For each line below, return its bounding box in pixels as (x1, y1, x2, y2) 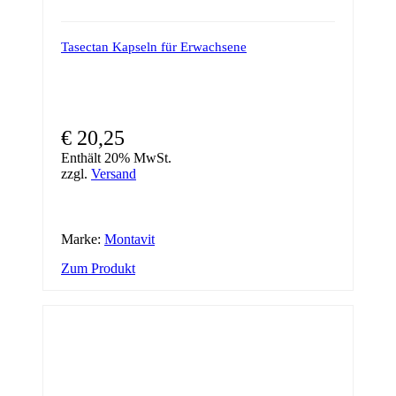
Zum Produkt (61, 261, 135, 277)
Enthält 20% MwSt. (61, 150, 171, 166)
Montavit (104, 232, 155, 247)
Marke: (61, 232, 104, 247)
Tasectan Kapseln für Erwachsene (61, 40, 247, 55)
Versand (91, 166, 136, 182)
